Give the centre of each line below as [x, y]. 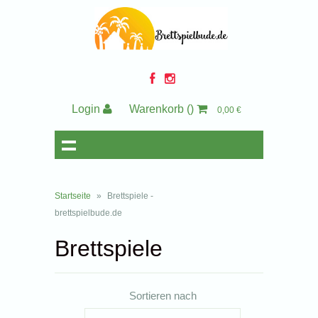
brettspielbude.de [89, 213]
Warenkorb [158, 109]
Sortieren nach [163, 296]
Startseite [73, 196]
